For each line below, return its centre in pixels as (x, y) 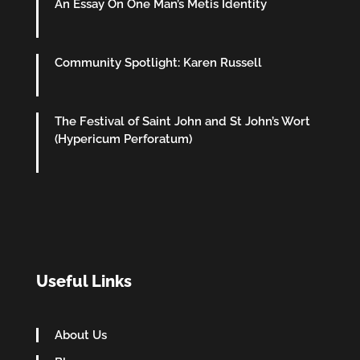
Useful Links (84, 282)
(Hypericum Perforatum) (123, 139)
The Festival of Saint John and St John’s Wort (182, 122)
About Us (80, 335)
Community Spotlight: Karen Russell (158, 63)
